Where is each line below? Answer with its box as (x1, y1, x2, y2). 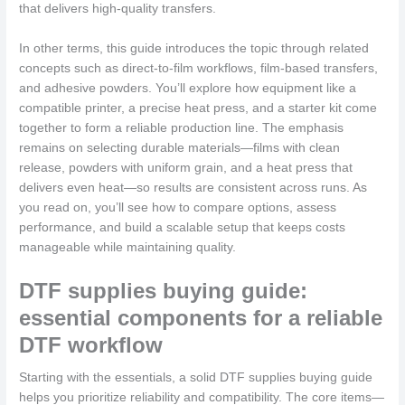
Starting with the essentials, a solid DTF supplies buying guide (19, 370, 373, 384)
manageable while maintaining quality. (19, 240, 237, 254)
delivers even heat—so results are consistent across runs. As (19, 180, 368, 194)
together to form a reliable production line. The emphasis (19, 120, 344, 135)
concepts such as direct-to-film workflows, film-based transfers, (19, 61, 379, 75)
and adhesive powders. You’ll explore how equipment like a (19, 80, 357, 95)
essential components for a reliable (19, 305, 383, 330)
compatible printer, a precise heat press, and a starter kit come (19, 100, 378, 115)
